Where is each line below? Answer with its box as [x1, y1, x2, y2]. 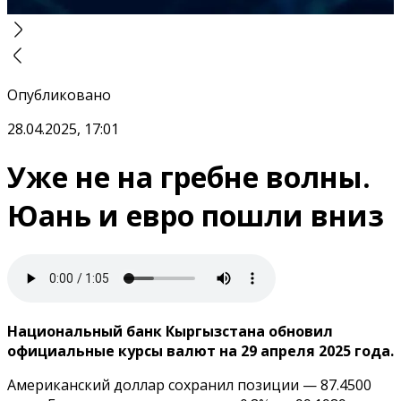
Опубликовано [7, 85, 111, 105]
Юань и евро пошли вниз [7, 196, 384, 235]
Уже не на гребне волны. [7, 158, 371, 197]
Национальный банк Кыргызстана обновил [7, 320, 333, 341]
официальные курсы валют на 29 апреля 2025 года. [7, 340, 394, 361]
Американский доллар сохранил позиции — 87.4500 [7, 374, 371, 395]
